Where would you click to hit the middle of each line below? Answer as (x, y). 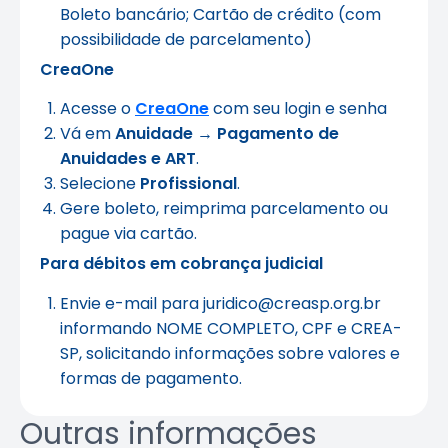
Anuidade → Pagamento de (225, 134)
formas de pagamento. (151, 378)
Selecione (100, 184)
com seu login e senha (298, 109)
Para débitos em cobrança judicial (181, 264)
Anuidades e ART (128, 159)
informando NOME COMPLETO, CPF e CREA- (231, 328)
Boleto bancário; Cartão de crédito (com (220, 14)
